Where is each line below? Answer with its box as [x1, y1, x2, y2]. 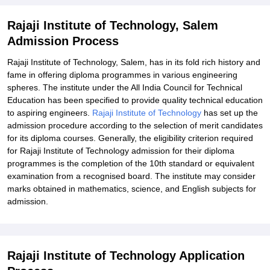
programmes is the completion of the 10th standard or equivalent [7, 159, 254, 168]
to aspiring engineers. [7, 108, 90, 118]
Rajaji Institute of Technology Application [7, 249, 245, 262]
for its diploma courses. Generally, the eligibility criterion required [7, 133, 253, 143]
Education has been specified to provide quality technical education [7, 95, 263, 105]
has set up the [201, 108, 258, 118]
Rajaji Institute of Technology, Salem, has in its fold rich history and [7, 57, 260, 67]
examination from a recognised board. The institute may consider [7, 171, 256, 181]
